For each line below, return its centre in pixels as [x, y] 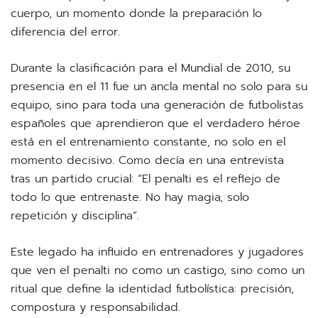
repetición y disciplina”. [75, 216]
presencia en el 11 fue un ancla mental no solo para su [159, 87]
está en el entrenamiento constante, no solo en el [148, 142]
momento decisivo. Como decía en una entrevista [147, 160]
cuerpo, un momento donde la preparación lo [136, 13]
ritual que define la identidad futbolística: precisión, [152, 289]
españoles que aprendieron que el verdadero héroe [155, 124]
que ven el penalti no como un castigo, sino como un [158, 270]
